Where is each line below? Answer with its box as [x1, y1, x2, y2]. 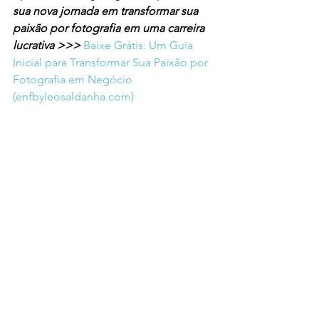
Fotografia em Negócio [13, 72, 135, 86]
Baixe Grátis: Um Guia [83, 38, 196, 52]
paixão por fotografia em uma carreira [13, 21, 207, 35]
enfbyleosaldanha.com [16, 89, 131, 103]
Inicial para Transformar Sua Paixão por [13, 55, 211, 69]
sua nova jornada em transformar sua [13, 4, 201, 18]
